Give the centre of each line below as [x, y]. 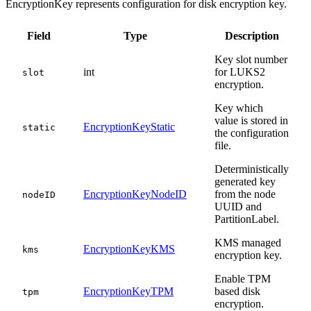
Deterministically [252, 169]
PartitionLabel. [247, 219]
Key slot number [251, 60]
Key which [239, 108]
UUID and [238, 207]
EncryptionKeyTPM [128, 292]
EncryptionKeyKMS [129, 249]
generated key [245, 182]
